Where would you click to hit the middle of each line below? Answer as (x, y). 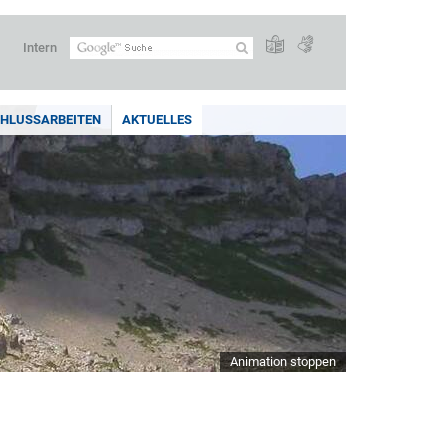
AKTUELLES (157, 119)
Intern (40, 47)
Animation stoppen (283, 361)
